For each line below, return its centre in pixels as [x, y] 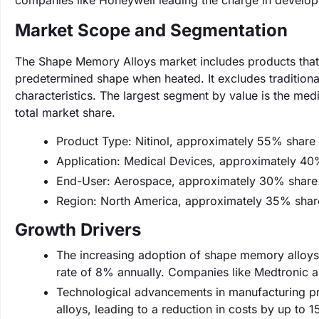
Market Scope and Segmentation [151, 30]
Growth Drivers [78, 230]
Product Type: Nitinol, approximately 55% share [186, 141]
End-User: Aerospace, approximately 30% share [187, 181]
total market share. [65, 113]
